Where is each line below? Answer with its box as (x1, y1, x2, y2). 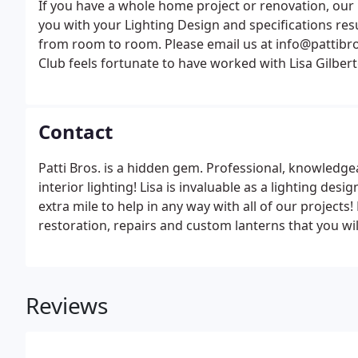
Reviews (26, 290, 108, 320)
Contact (38, 118, 113, 145)
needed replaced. (38, 93, 143, 110)
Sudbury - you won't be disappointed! (38, 236, 265, 253)
